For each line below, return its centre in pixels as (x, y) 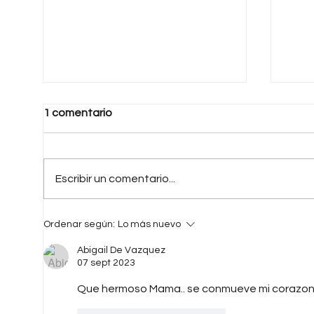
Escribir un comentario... (115, 178)
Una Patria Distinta (115, 185)
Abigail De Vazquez (121, 250)
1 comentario (78, 112)
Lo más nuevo (149, 224)
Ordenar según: (79, 224)
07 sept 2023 (106, 262)
